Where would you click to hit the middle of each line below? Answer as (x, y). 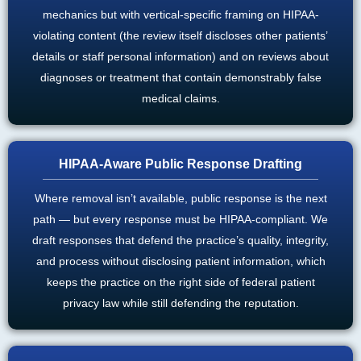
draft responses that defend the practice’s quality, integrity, (180, 240)
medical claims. (180, 98)
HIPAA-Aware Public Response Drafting (180, 164)
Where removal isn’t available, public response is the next (180, 198)
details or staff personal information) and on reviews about (180, 56)
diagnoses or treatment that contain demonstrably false (180, 77)
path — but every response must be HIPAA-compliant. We (180, 219)
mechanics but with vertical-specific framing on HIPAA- (180, 14)
